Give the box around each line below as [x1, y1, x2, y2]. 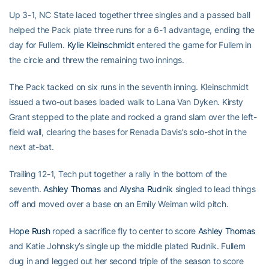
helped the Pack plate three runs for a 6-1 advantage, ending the [9, 25, 255, 35]
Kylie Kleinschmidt [67, 40, 134, 50]
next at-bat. [9, 142, 54, 153]
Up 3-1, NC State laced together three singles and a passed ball [9, 10, 250, 20]
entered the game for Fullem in [134, 40, 252, 50]
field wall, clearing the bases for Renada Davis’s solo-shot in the [9, 127, 247, 138]
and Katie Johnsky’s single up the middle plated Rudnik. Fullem [9, 241, 246, 252]
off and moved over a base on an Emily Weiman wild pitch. [9, 199, 229, 210]
